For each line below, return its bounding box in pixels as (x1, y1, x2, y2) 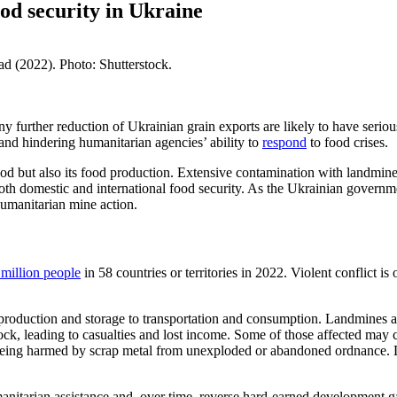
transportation (143, 311, 222, 327)
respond (262, 134, 307, 150)
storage (82, 311, 125, 327)
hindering (22, 134, 75, 150)
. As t (241, 180, 270, 196)
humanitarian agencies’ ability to (75, 134, 259, 150)
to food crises (310, 134, 385, 150)
